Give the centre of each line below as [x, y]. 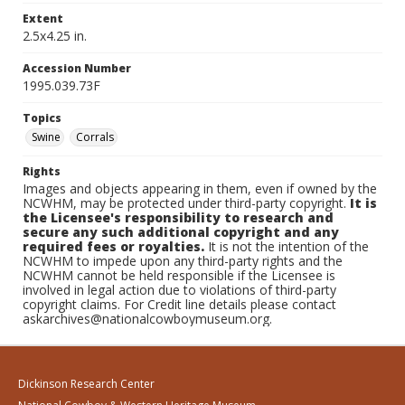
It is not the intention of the [287, 246]
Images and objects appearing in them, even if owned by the [200, 188]
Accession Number [77, 68]
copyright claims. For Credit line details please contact [179, 304]
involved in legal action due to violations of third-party [179, 290]
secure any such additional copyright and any [181, 232]
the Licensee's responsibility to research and [178, 217]
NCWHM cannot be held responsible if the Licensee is [179, 275]
